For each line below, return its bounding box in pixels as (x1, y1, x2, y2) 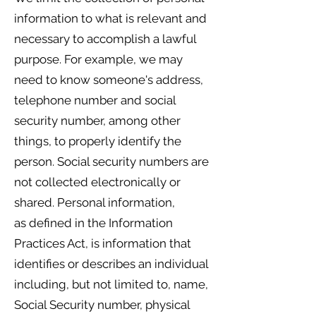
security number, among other (14, 114, 181, 128)
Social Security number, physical (14, 298, 190, 312)
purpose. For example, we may (14, 52, 183, 66)
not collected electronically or (14, 175, 181, 189)
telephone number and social (14, 93, 176, 107)
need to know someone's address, (14, 73, 203, 87)
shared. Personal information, (14, 195, 175, 209)
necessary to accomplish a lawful (14, 32, 196, 46)
